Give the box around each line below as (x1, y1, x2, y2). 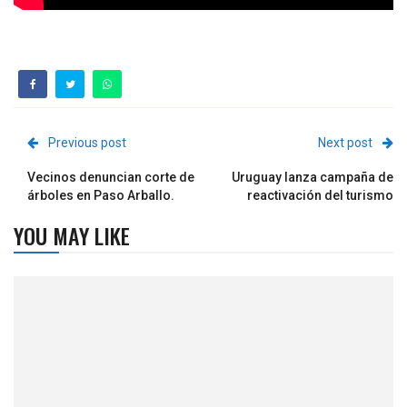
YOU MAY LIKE (14, 219, 130, 253)
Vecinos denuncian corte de (27, 170, 194, 185)
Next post (318, 135, 372, 151)
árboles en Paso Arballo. (27, 188, 174, 203)
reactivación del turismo (247, 188, 393, 203)
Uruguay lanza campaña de (232, 170, 393, 185)
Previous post (48, 135, 126, 151)
